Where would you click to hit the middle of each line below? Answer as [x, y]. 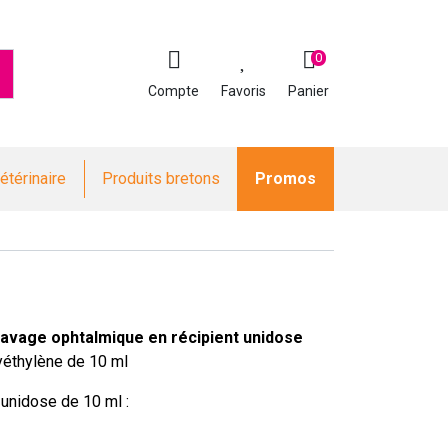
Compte [173, 91]
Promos [286, 178]
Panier [308, 91]
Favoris [243, 91]
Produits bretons [160, 178]
